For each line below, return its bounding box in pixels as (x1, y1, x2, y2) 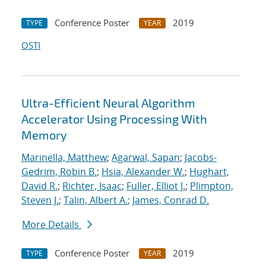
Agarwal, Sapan (112, 151, 180, 164)
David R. (21, 179, 58, 193)
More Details (22, 218, 81, 232)
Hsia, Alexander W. (102, 165, 185, 179)
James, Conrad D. (132, 194, 209, 207)
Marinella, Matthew (21, 151, 107, 164)
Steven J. (21, 194, 59, 207)
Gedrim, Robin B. (21, 165, 97, 179)
